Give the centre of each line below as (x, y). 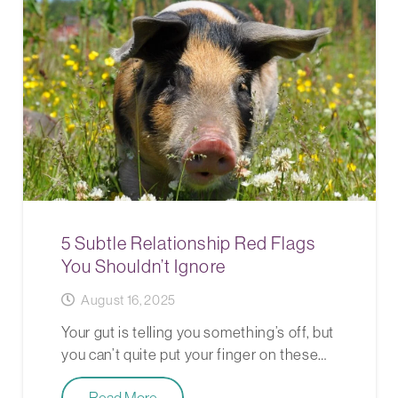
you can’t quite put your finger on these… (195, 355)
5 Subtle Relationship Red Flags (188, 243)
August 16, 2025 (128, 300)
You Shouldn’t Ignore (143, 267)
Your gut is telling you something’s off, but (198, 333)
